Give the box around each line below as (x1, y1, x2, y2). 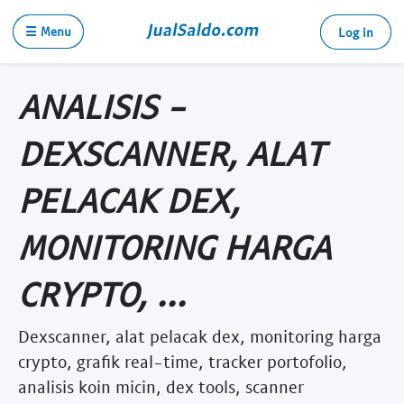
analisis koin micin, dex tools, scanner (18, 375, 304, 397)
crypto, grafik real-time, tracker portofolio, (18, 350, 347, 372)
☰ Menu (25, 23, 71, 39)
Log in (338, 24, 373, 40)
